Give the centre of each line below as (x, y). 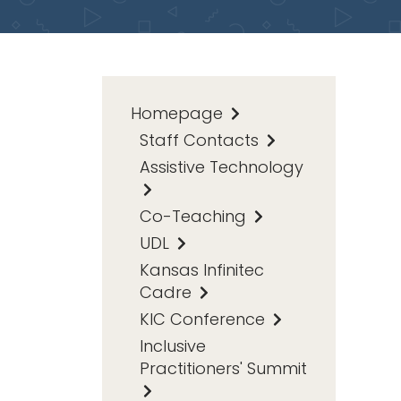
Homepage (179, 113)
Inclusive (173, 346)
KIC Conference (205, 319)
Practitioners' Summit (223, 368)
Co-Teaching (195, 216)
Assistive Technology (222, 166)
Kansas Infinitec (202, 269)
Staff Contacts (201, 140)
